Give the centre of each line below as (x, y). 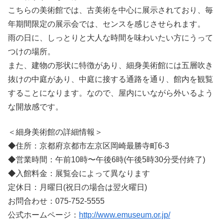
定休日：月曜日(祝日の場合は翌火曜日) (77, 187)
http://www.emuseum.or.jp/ (125, 215)
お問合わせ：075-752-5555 (56, 201)
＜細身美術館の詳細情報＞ (55, 132)
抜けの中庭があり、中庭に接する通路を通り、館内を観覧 (110, 79)
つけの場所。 (32, 52)
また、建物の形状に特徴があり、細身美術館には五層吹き (110, 66)
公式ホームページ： (43, 215)
